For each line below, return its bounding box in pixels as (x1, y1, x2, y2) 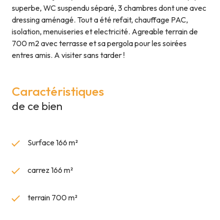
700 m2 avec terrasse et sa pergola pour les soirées (12, 38, 187, 49)
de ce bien (12, 99, 62, 113)
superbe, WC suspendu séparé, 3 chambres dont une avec (12, 3, 206, 13)
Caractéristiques (12, 83, 104, 100)
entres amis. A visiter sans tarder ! (12, 50, 125, 60)
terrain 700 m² (27, 192, 78, 203)
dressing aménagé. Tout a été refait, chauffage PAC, (12, 15, 188, 25)
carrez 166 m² (27, 165, 73, 175)
